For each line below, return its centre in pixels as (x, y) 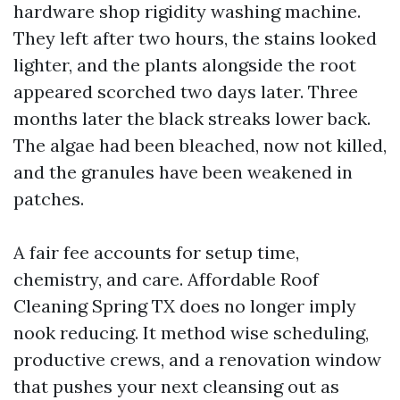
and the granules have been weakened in (183, 172)
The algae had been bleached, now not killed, (200, 145)
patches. (49, 199)
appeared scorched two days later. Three (186, 92)
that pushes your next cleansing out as (176, 386)
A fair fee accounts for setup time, (156, 252)
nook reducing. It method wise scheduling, (191, 333)
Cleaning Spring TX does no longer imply (185, 306)
